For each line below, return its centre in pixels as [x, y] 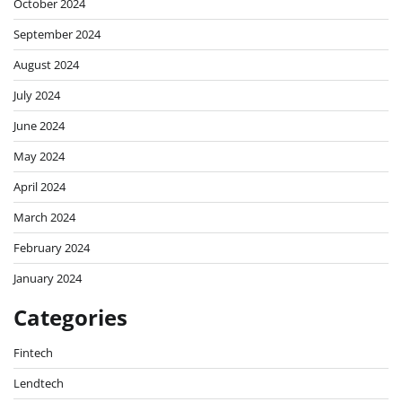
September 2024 [57, 34]
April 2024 [39, 186]
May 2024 [39, 156]
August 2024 [46, 64]
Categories [70, 317]
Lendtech [39, 383]
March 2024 [44, 217]
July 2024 [37, 95]
